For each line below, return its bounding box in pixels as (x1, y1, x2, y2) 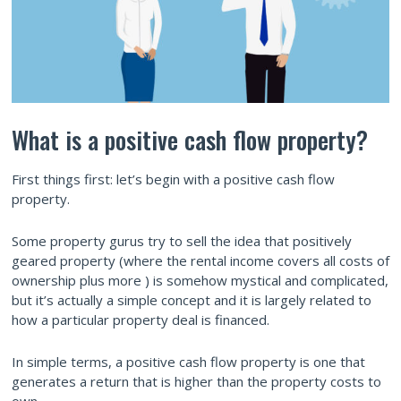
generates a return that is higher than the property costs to (12, 372, 381, 391)
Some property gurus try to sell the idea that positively (12, 232, 352, 251)
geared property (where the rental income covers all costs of (12, 252, 389, 270)
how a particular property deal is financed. (12, 311, 269, 329)
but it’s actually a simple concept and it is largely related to (12, 291, 371, 310)
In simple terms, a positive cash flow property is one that (12, 353, 365, 371)
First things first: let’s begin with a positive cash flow (12, 170, 335, 189)
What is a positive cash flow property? (12, 122, 368, 158)
